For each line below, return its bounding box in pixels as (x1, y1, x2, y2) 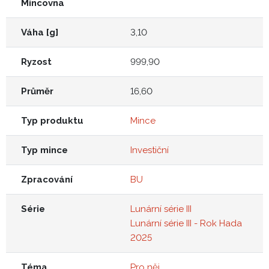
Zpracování (21, 174, 73, 185)
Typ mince (21, 144, 68, 156)
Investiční (130, 144, 169, 156)
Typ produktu (21, 115, 83, 126)
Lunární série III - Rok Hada (130, 217, 242, 229)
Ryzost (21, 56, 52, 67)
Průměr (21, 85, 53, 97)
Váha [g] (21, 26, 58, 38)
